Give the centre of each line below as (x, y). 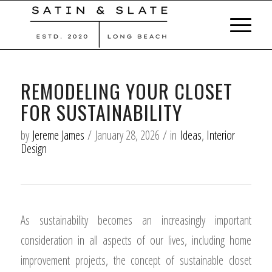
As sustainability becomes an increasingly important (136, 220)
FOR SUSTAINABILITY (101, 112)
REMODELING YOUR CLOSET (126, 91)
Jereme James (58, 135)
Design (33, 148)
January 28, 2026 (127, 135)
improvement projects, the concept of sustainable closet (136, 260)
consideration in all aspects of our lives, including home (136, 240)
